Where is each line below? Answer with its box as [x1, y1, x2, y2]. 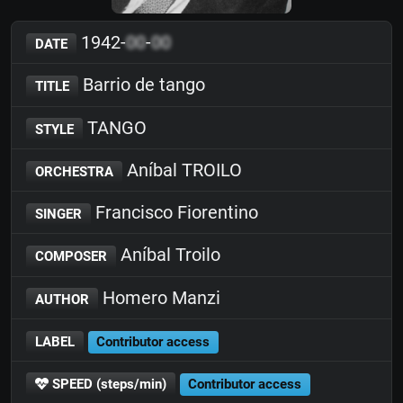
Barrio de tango [77, 74, 205, 96]
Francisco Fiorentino [90, 201, 258, 223]
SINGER [34, 206, 82, 222]
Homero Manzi [97, 286, 220, 309]
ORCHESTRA [34, 163, 113, 180]
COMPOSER [34, 248, 107, 265]
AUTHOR [34, 291, 89, 308]
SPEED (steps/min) [48, 376, 166, 392]
